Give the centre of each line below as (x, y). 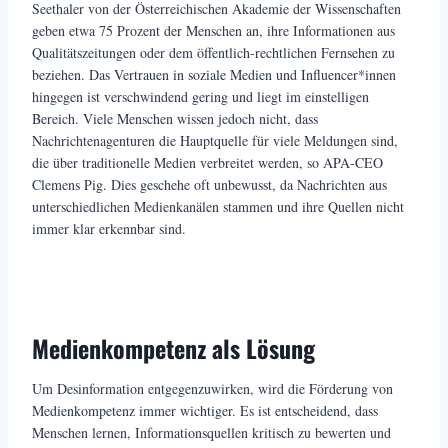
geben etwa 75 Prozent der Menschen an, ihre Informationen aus (213, 30)
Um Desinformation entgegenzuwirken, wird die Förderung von (212, 388)
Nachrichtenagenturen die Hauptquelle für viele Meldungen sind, (215, 140)
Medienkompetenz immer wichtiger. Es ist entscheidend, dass (205, 410)
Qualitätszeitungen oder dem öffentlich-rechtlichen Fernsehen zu (213, 52)
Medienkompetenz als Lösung (173, 347)
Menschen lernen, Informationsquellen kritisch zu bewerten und (211, 432)
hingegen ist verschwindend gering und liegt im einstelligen (200, 96)
